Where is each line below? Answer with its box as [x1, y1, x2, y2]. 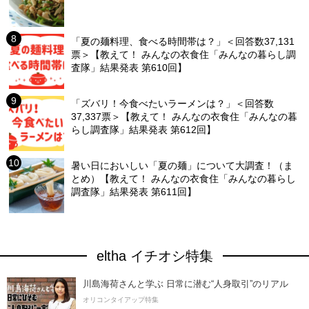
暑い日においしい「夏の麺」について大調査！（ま [71, 159, 294, 171]
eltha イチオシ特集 [96, 248, 213, 263]
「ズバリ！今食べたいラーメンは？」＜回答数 [71, 97, 275, 109]
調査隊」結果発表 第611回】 [71, 186, 197, 197]
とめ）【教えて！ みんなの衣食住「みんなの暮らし [71, 172, 297, 184]
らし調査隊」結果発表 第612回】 [71, 123, 217, 135]
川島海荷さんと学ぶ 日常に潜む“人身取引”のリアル [83, 278, 288, 289]
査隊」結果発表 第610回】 [71, 61, 188, 73]
